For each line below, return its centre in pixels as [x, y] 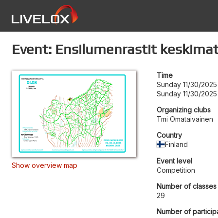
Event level [174, 161]
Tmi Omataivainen [185, 119]
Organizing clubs [184, 110]
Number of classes [187, 186]
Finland [177, 144]
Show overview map [45, 165]
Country [169, 135]
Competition [176, 170]
